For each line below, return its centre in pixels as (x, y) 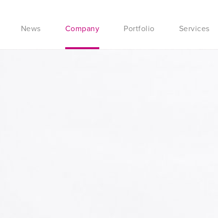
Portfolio (139, 28)
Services (194, 28)
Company (82, 28)
